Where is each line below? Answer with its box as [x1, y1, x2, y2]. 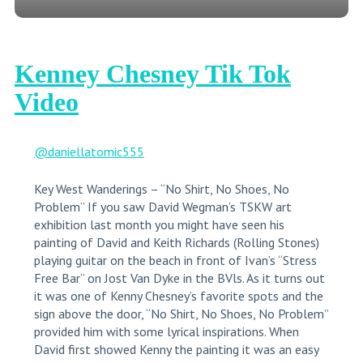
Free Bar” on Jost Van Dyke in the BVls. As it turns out [33, 270, 325, 287]
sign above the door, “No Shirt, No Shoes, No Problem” [33, 305, 328, 322]
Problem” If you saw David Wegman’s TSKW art [33, 199, 292, 216]
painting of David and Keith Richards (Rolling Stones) [33, 234, 319, 251]
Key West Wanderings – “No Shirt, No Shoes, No [33, 181, 289, 198]
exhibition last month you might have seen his [33, 216, 284, 233]
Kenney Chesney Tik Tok [14, 59, 291, 89]
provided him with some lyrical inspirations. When [33, 323, 299, 340]
